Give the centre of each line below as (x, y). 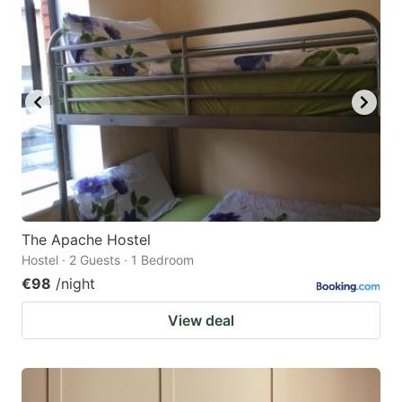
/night (75, 283)
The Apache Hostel (86, 239)
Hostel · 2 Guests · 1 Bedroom (108, 259)
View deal (201, 320)
